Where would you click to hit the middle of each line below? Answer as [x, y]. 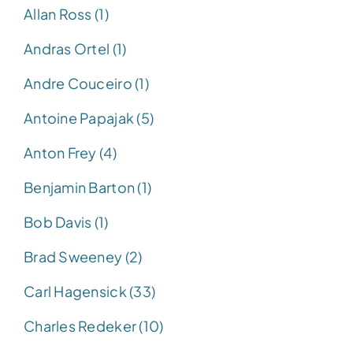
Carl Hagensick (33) [90, 291]
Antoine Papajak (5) [89, 117]
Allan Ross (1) [66, 13]
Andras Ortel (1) [75, 48]
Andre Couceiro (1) [86, 83]
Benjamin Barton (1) [88, 187]
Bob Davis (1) [66, 221]
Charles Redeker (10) [94, 325]
